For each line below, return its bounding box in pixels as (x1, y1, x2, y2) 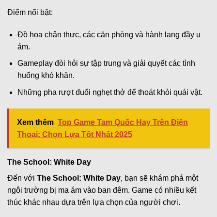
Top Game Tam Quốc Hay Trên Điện (58, 118, 188, 126)
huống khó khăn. (17, 71, 75, 80)
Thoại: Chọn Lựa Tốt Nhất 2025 (17, 130, 132, 139)
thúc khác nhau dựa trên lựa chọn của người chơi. (7, 198, 180, 206)
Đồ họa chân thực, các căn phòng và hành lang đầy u (17, 30, 201, 39)
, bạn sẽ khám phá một (121, 173, 198, 182)
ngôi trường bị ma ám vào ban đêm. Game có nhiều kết (7, 186, 196, 194)
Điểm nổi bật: (7, 8, 53, 17)
